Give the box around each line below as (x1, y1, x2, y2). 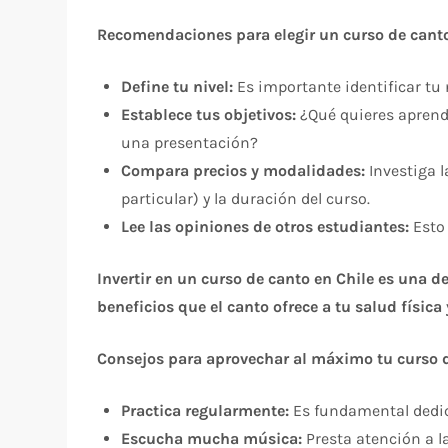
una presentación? (121, 132, 259, 152)
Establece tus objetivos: (121, 104, 297, 124)
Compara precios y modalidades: (121, 160, 366, 180)
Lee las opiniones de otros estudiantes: (121, 216, 410, 236)
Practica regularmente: (121, 400, 290, 420)
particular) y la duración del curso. (121, 188, 371, 208)
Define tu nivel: (121, 76, 234, 96)
